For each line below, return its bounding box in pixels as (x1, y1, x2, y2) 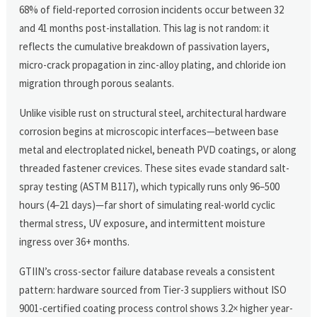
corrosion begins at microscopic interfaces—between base (19, 124, 279, 138)
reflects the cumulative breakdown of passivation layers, (19, 39, 270, 53)
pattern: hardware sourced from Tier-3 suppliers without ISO (19, 282, 287, 296)
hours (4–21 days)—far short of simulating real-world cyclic (19, 197, 276, 212)
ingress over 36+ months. (19, 234, 130, 248)
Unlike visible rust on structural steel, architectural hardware (19, 105, 287, 120)
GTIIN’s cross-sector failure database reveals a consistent (19, 264, 276, 278)
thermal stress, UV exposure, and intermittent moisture (19, 216, 266, 230)
